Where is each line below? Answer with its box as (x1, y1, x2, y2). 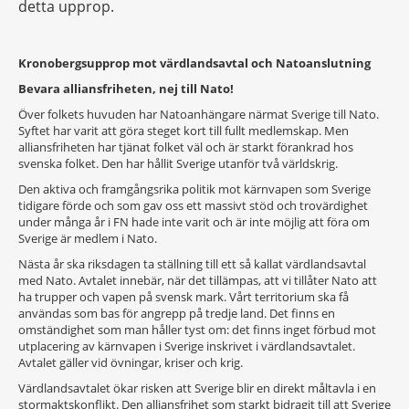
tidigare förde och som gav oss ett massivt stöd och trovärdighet (18, 197, 368, 214)
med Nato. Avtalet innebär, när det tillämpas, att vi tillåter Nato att (18, 272, 377, 288)
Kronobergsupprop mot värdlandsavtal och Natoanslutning (18, 55, 371, 71)
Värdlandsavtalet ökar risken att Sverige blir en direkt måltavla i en (18, 380, 376, 396)
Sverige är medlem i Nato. (18, 230, 157, 246)
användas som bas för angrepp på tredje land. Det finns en (18, 305, 335, 321)
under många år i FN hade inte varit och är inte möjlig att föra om (18, 214, 370, 230)
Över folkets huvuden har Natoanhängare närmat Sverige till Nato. (18, 106, 379, 122)
